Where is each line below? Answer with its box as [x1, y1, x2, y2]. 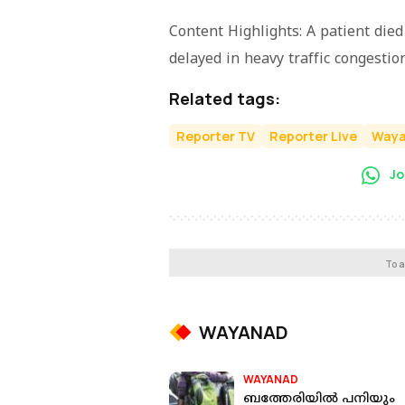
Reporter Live [269, 127, 357, 145]
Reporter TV [176, 127, 255, 145]
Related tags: [169, 87, 280, 109]
